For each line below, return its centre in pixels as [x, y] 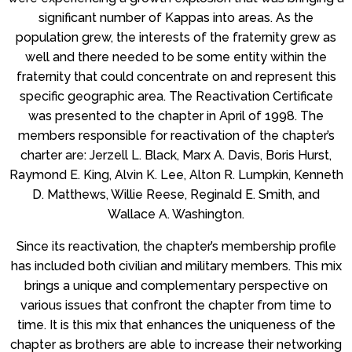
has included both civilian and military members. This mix [176, 266]
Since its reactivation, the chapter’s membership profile [176, 246]
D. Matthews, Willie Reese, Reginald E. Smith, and [176, 194]
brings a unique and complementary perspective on [176, 285]
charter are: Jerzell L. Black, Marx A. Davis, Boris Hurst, [176, 155]
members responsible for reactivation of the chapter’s [176, 135]
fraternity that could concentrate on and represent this [176, 76]
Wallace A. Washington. [176, 214]
